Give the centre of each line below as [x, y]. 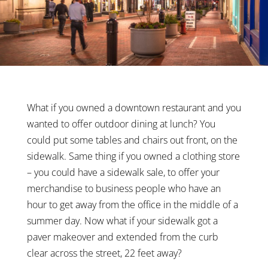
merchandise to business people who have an [124, 189]
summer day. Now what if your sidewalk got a [122, 221]
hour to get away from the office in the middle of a [132, 205]
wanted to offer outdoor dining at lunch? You [121, 124]
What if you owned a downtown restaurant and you [134, 108]
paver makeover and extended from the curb [122, 237]
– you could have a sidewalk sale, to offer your [123, 173]
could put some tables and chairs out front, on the [132, 140]
